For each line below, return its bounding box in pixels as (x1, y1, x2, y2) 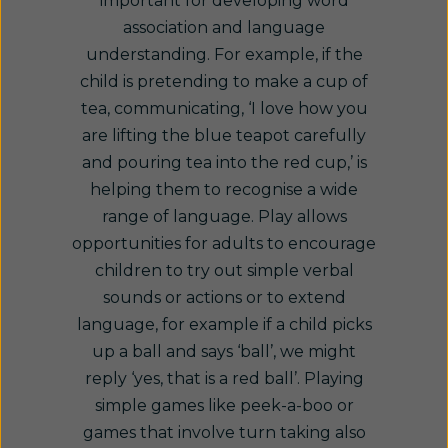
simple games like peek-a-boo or (94, 396, 354, 415)
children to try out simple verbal (94, 261, 354, 280)
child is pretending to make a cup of (80, 72, 368, 91)
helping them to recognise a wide (90, 180, 358, 199)
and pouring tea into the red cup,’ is (81, 153, 367, 172)
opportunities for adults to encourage (72, 234, 376, 253)
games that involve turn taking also (82, 423, 366, 442)
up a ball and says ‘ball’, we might (92, 342, 356, 361)
